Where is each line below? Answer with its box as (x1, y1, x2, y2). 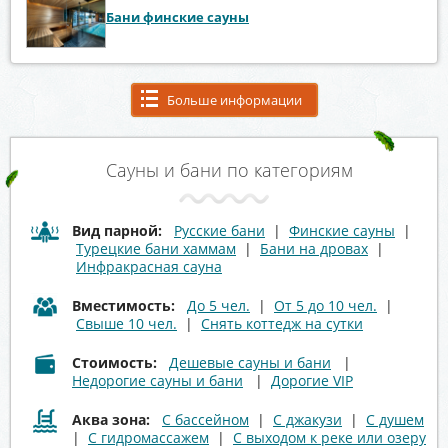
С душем (366, 409, 424, 429)
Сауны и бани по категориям (105, 157, 353, 182)
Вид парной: (72, 220, 162, 240)
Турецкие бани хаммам (76, 238, 236, 258)
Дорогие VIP (271, 370, 353, 390)
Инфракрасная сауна (76, 256, 222, 276)
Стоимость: (72, 352, 157, 372)
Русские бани (174, 220, 265, 240)
